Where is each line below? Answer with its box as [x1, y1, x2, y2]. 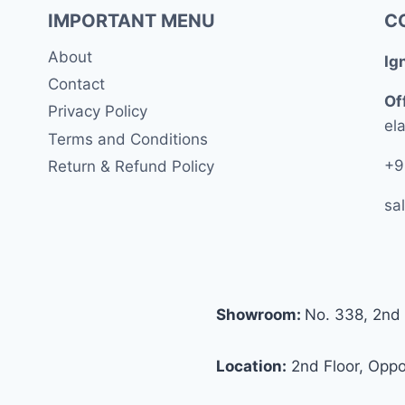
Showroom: [216, 306, 305, 324]
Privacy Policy [47, 102, 147, 121]
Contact [47, 75, 105, 94]
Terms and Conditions [47, 129, 208, 148]
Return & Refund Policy [47, 157, 214, 176]
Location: [216, 357, 287, 375]
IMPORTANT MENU [47, 10, 215, 32]
